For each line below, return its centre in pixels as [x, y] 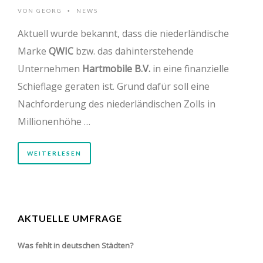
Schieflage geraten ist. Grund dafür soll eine [114, 86]
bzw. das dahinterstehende [134, 51]
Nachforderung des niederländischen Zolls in [117, 104]
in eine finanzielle [190, 68]
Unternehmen [50, 68]
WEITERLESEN [54, 153]
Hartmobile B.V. [116, 68]
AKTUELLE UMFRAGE [70, 218]
